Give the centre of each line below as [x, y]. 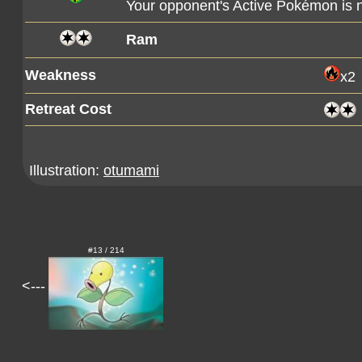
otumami [131, 170]
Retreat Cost [68, 109]
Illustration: [66, 170]
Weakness [61, 75]
